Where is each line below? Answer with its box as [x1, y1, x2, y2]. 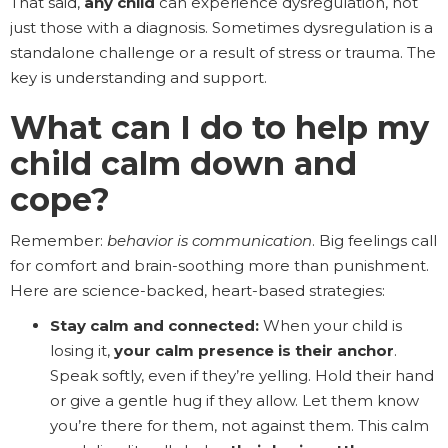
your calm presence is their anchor [114, 340, 394, 360]
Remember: [10, 230, 107, 250]
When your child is [259, 315, 402, 335]
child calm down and [10, 143, 357, 183]
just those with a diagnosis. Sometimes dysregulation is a [10, 17, 433, 37]
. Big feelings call [312, 230, 437, 250]
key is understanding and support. [10, 67, 267, 87]
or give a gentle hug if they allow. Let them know [50, 390, 419, 410]
